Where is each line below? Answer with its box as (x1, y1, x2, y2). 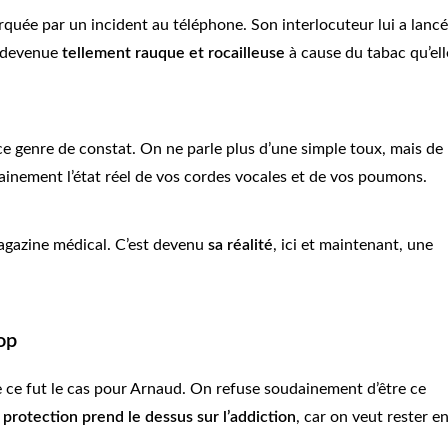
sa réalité (208, 237, 273, 254)
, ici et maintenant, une (273, 237, 433, 254)
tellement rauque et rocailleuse (62, 45, 285, 62)
